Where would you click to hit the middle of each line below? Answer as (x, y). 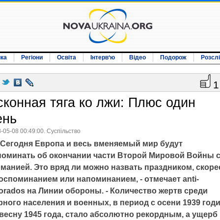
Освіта (67, 57)
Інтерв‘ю (103, 57)
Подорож (173, 57)
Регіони (32, 57)
